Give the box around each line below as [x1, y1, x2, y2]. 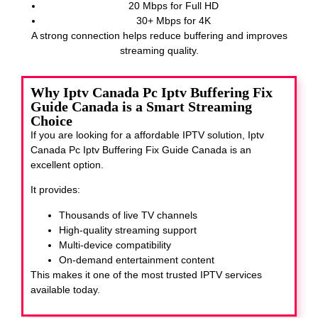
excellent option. [31, 158, 104, 170]
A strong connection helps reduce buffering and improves [31, 30, 287, 42]
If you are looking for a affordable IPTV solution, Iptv [31, 128, 264, 141]
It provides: [31, 184, 80, 196]
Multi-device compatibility [59, 238, 171, 251]
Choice [31, 112, 72, 128]
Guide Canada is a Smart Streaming [31, 98, 252, 114]
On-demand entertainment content [59, 253, 214, 265]
